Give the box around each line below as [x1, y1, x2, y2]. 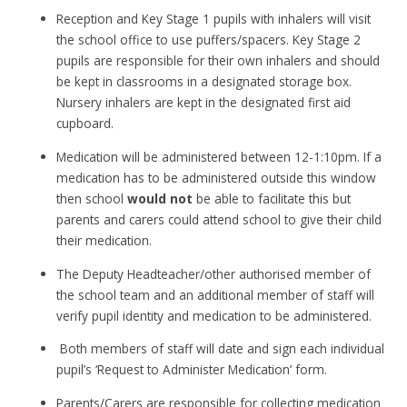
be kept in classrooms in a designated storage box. [56, 73, 352, 91]
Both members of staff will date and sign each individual [56, 340, 385, 358]
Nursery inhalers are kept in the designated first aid [56, 94, 352, 112]
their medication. [56, 232, 153, 250]
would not [127, 190, 194, 208]
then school [56, 190, 128, 208]
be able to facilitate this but [193, 190, 352, 208]
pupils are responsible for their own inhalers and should [56, 52, 381, 70]
